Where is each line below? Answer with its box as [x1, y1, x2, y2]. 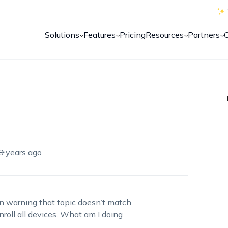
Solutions [45, 30, 80, 40]
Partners [188, 30, 220, 40]
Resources [146, 30, 184, 40]
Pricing [120, 30, 146, 40]
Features [83, 30, 116, 40]
